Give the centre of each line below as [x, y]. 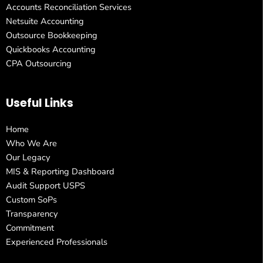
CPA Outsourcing [39, 64]
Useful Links [40, 103]
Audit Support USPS [45, 186]
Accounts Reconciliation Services [69, 7]
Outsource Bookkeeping [52, 36]
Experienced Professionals [57, 242]
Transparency [32, 214]
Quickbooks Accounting [51, 50]
